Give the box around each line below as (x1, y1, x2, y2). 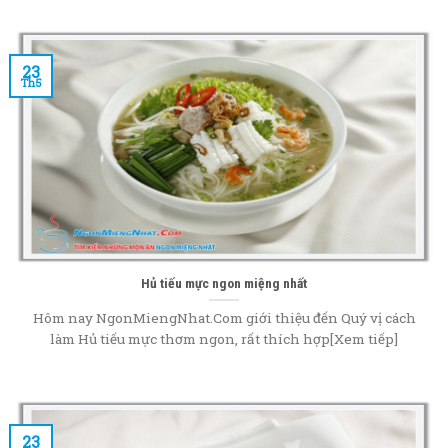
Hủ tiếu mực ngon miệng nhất (141, 274, 307, 291)
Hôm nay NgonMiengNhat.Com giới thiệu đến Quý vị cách (32, 308, 416, 327)
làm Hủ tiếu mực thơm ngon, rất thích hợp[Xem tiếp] (50, 329, 398, 348)
